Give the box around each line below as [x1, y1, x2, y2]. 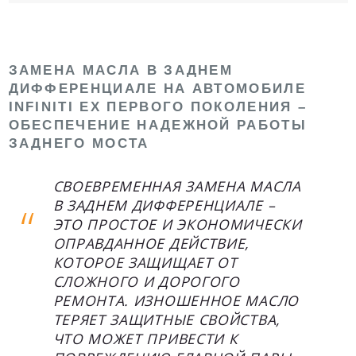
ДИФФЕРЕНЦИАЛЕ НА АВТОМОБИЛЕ [8, 80, 306, 96]
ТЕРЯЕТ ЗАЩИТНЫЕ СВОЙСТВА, [52, 309, 281, 329]
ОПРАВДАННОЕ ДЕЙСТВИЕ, [52, 233, 250, 253]
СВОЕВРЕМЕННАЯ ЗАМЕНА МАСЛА [52, 176, 301, 195]
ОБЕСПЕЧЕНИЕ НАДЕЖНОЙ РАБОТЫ [8, 117, 307, 133]
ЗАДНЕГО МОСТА [8, 135, 149, 151]
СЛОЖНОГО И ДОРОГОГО [52, 271, 240, 291]
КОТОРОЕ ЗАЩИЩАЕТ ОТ [52, 252, 238, 272]
